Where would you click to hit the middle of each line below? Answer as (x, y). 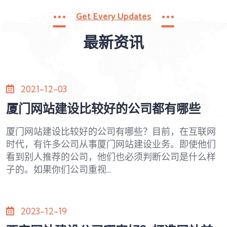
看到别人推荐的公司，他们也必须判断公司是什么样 (111, 157)
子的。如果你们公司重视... (59, 170)
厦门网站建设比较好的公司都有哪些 (103, 108)
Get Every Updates (113, 16)
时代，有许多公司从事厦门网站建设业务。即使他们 (111, 145)
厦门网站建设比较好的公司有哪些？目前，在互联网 (111, 132)
